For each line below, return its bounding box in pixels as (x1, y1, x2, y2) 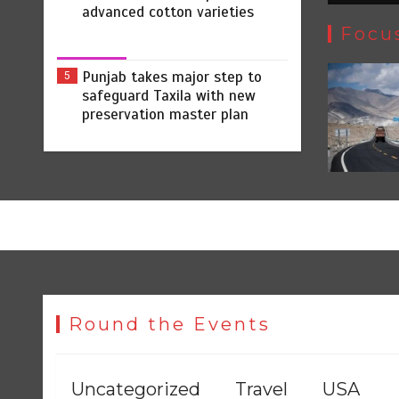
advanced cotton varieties (81, 2, 254, 21)
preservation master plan (81, 104, 248, 124)
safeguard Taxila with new (81, 85, 256, 105)
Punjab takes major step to (81, 67, 262, 86)
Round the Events (69, 313, 272, 335)
